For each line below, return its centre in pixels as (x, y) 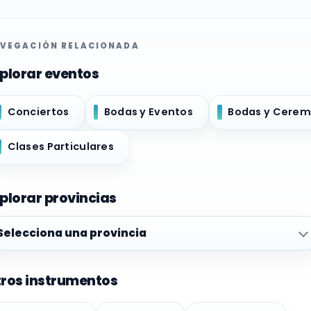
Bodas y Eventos (149, 112)
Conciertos (38, 112)
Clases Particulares (60, 147)
